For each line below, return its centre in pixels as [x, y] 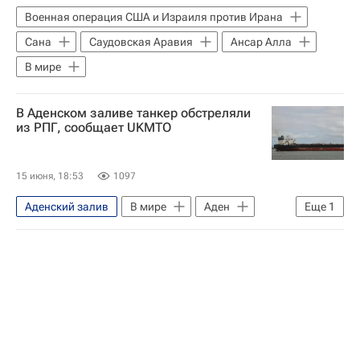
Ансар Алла [261, 42]
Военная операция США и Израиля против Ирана [154, 17]
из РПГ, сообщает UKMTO [94, 127]
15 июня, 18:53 [50, 176]
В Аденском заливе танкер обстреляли [133, 113]
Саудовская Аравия [141, 42]
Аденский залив [67, 207]
